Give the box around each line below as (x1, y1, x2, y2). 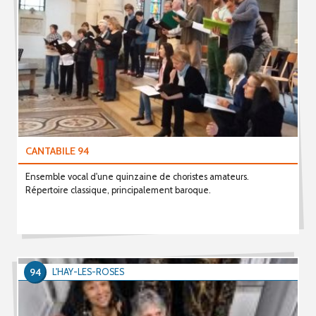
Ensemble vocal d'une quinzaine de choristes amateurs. (25, 171, 249, 182)
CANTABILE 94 (25, 144, 90, 157)
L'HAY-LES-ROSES (52, 267, 124, 277)
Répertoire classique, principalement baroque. (25, 184, 211, 195)
